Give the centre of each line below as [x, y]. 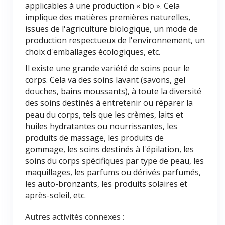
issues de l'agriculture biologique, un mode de [111, 29]
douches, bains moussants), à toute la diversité [113, 91]
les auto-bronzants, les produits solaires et [106, 184]
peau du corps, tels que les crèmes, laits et [104, 115]
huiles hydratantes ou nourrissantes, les [101, 126]
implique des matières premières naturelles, [108, 17]
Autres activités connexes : [75, 217]
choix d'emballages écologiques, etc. [93, 52]
